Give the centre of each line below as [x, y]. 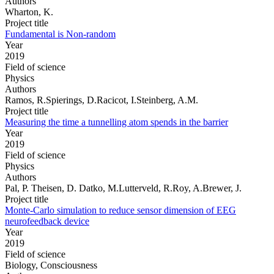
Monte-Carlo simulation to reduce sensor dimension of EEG [120, 210]
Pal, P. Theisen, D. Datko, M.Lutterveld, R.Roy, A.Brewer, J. [123, 188]
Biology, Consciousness [51, 265]
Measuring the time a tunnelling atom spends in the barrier [117, 122]
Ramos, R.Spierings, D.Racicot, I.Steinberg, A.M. [102, 100]
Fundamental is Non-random [60, 34]
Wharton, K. [29, 12]
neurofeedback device [47, 221]
